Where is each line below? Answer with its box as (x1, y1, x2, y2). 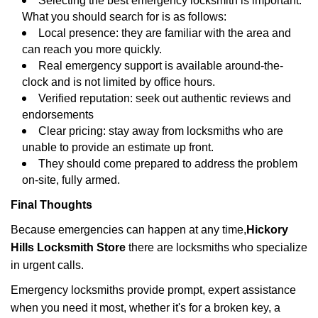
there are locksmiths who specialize (128, 241, 307, 253)
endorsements (22, 109, 94, 121)
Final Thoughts (11, 199, 92, 211)
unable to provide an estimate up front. (22, 141, 214, 153)
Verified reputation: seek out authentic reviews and (38, 92, 291, 104)
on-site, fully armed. (22, 174, 120, 186)
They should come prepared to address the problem (38, 158, 297, 170)
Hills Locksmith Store (11, 241, 128, 253)
